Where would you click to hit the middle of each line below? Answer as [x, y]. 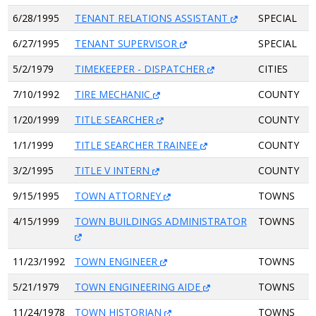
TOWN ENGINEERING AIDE [139, 287]
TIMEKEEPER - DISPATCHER [141, 69]
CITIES [273, 69]
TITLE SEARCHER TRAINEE [137, 145]
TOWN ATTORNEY [119, 196]
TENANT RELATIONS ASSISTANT [152, 18]
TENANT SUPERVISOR [127, 43]
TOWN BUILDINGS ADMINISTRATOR [160, 221]
